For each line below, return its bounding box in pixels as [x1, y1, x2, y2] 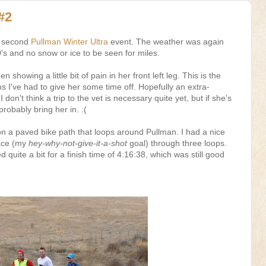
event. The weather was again [108, 36, 224, 46]
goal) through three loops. [127, 138, 227, 148]
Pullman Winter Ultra [31, 36, 108, 46]
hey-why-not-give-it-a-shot [28, 138, 127, 148]
